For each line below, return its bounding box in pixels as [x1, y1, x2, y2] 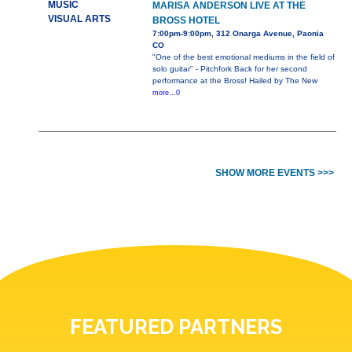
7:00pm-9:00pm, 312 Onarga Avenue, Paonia [152, 29, 324, 38]
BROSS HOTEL [152, 15, 220, 27]
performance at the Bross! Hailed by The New [152, 76, 317, 86]
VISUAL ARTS [47, 13, 111, 25]
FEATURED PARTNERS [70, 315, 282, 339]
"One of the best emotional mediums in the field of [152, 53, 335, 62]
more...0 [152, 89, 180, 97]
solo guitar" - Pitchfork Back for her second [152, 64, 307, 74]
